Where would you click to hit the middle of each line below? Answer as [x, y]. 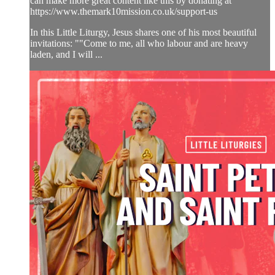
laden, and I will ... [66, 54]
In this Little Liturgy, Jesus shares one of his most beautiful [143, 32]
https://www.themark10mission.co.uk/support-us [124, 11]
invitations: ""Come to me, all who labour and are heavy [139, 43]
